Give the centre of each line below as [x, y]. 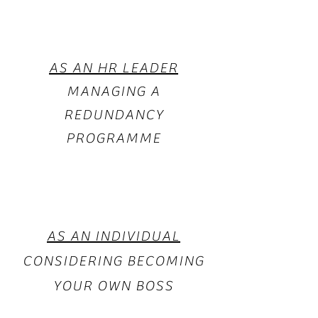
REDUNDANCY [114, 115]
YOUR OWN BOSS [114, 286]
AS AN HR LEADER [114, 68]
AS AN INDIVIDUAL [114, 236]
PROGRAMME [114, 138]
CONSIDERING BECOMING [114, 261]
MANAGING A [114, 91]
